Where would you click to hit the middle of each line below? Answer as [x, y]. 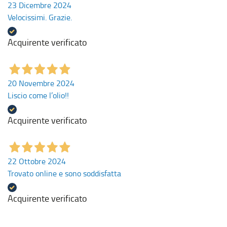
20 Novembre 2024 [41, 83]
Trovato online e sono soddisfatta [64, 174]
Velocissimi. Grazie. [40, 17]
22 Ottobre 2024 [37, 161]
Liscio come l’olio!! [38, 96]
